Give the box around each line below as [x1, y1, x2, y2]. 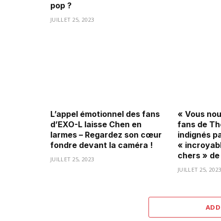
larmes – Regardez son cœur [50, 130, 162, 140]
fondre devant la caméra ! [50, 140, 153, 150]
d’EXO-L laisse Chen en [50, 119, 142, 130]
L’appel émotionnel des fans [50, 109, 160, 119]
